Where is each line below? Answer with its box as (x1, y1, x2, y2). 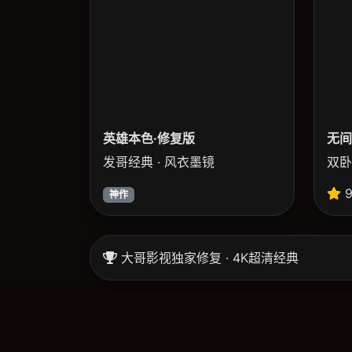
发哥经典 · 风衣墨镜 (103, 154, 214, 170)
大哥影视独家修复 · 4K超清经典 (117, 250, 299, 266)
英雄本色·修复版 (103, 130, 195, 147)
